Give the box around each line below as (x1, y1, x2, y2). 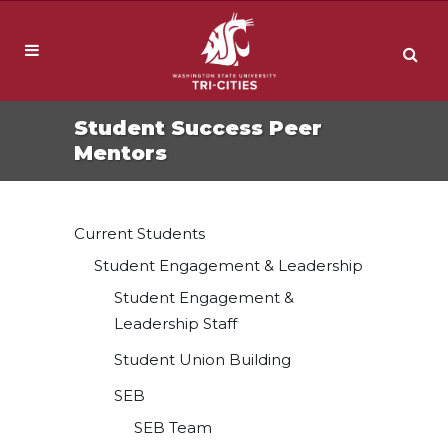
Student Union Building (114, 350, 291, 369)
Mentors (74, 141, 167, 165)
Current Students (74, 224, 205, 243)
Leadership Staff (114, 314, 237, 333)
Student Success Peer (74, 116, 322, 140)
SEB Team (134, 418, 212, 437)
